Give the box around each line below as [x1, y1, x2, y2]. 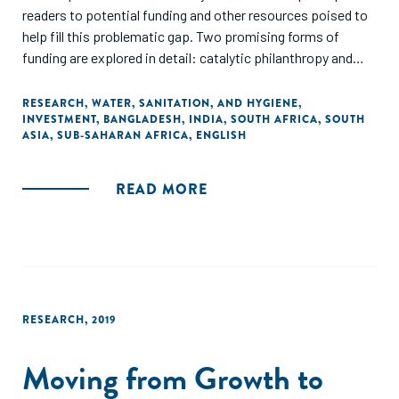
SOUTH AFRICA [231, 111, 318, 127]
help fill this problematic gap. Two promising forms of [22, 28, 339, 45]
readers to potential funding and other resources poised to [22, 6, 368, 23]
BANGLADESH [103, 111, 182, 127]
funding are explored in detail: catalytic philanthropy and [22, 49, 353, 66]
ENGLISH [196, 127, 247, 143]
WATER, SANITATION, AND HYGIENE [92, 95, 298, 111]
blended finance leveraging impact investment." [22, 70, 302, 87]
